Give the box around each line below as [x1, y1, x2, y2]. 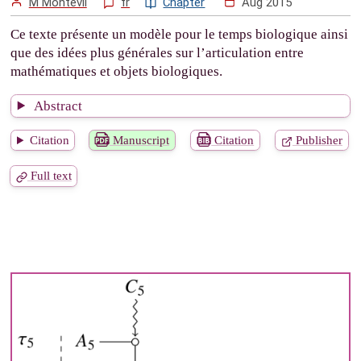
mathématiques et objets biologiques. [10, 64, 223, 80]
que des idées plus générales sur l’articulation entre [10, 45, 305, 61]
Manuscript [110, 134, 170, 147]
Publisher [292, 134, 342, 147]
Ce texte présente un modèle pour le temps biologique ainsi [10, 27, 349, 43]
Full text [27, 169, 72, 183]
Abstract [31, 98, 83, 114]
